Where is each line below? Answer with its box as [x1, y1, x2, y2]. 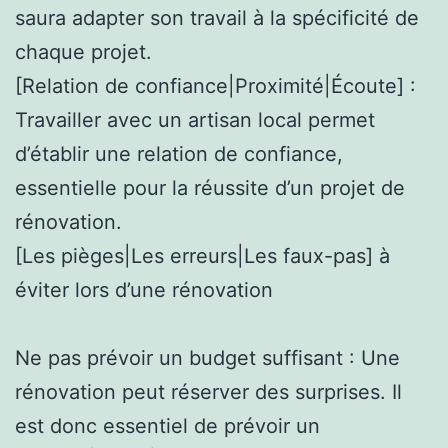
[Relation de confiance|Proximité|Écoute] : [15, 73, 416, 98]
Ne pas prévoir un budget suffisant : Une [15, 345, 400, 370]
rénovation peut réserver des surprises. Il [15, 379, 402, 404]
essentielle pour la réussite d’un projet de [15, 175, 405, 200]
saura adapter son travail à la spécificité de [15, 5, 419, 30]
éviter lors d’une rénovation [15, 277, 273, 302]
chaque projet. [15, 39, 152, 64]
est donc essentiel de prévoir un [15, 413, 320, 438]
